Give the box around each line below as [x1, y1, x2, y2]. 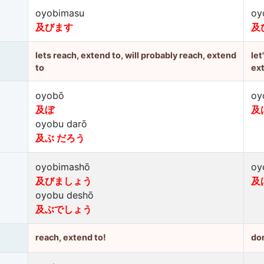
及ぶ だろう [35, 132, 85, 144]
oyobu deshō [35, 189, 94, 201]
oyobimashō [35, 161, 90, 173]
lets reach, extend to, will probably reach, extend [35, 50, 236, 60]
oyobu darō [35, 118, 87, 130]
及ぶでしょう [35, 203, 92, 215]
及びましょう [35, 175, 92, 187]
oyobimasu [35, 7, 84, 19]
